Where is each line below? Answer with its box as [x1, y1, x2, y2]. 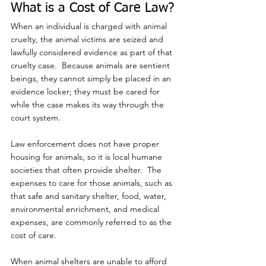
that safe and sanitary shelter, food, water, [11, 191, 169, 202]
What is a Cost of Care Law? [11, 2, 174, 15]
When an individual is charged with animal [11, 21, 169, 32]
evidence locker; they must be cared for [11, 86, 162, 97]
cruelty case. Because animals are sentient [11, 60, 172, 71]
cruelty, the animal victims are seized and [11, 34, 166, 45]
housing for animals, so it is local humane [11, 151, 164, 163]
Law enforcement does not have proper [11, 138, 161, 150]
